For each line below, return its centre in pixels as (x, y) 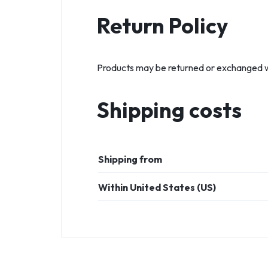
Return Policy (162, 26)
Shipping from (130, 159)
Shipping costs (169, 110)
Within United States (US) (157, 188)
